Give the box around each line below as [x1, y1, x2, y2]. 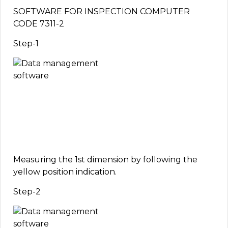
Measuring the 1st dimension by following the [13, 155, 197, 165]
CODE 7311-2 [13, 19, 64, 29]
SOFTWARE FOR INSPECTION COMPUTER [13, 7, 190, 17]
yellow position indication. [13, 167, 117, 177]
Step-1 [13, 39, 39, 49]
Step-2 [13, 187, 41, 197]
